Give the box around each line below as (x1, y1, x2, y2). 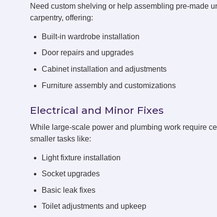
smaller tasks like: (30, 134, 91, 143)
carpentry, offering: (30, 13, 93, 22)
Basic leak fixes (42, 186, 95, 194)
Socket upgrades (42, 170, 100, 178)
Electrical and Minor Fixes (30, 104, 164, 116)
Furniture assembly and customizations (42, 81, 176, 90)
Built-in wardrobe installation (42, 32, 139, 41)
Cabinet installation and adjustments (42, 64, 167, 73)
